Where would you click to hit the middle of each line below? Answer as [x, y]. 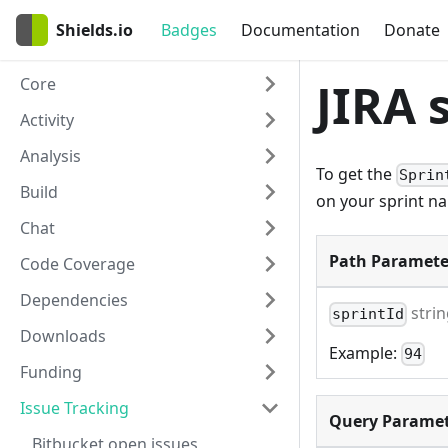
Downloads [63, 336]
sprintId [368, 314]
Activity [47, 120]
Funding [51, 372]
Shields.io [94, 30]
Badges [189, 30]
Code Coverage [77, 264]
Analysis [50, 156]
